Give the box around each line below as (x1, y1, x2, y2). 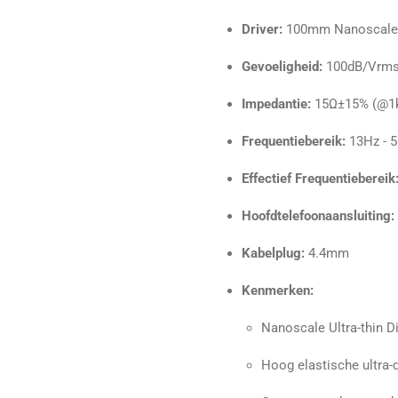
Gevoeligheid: (241, 59, 322, 76)
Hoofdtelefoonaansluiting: (241, 208, 394, 225)
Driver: (241, 21, 283, 38)
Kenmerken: (241, 283, 314, 299)
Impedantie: (241, 96, 311, 113)
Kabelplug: (241, 245, 305, 262)
